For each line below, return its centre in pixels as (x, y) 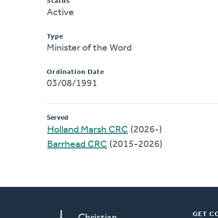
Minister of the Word (89, 48)
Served (57, 118)
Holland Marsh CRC (88, 130)
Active (60, 12)
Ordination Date (75, 72)
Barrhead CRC (77, 144)
